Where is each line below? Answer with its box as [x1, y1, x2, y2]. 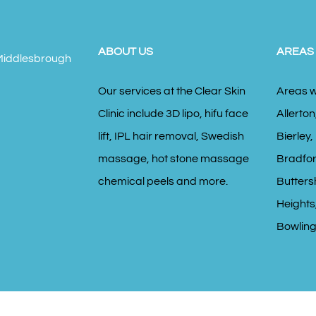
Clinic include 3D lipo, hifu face [98, 108, 249, 120]
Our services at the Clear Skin [98, 85, 246, 97]
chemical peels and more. [98, 176, 229, 188]
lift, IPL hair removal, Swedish [98, 130, 245, 142]
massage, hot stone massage [98, 153, 250, 165]
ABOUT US [98, 46, 154, 58]
